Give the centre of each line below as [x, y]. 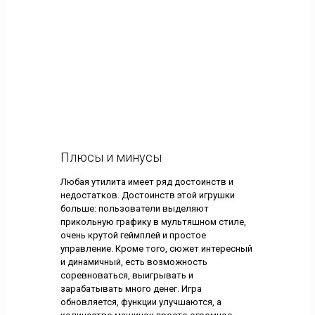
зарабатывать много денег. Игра [131, 288]
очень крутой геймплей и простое [133, 235]
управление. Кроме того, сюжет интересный [156, 248]
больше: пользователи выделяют [134, 208]
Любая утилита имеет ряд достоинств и [147, 181]
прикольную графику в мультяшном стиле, [153, 221]
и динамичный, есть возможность [134, 262]
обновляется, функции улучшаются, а [141, 302]
